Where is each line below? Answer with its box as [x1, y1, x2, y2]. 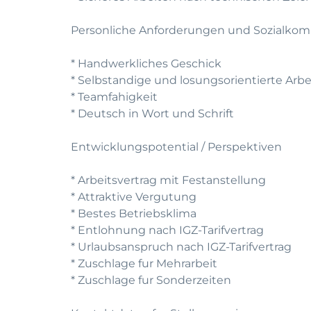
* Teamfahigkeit [71, 90, 158, 103]
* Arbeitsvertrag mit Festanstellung [71, 174, 266, 187]
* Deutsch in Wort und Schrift [71, 107, 234, 120]
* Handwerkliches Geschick [71, 57, 221, 70]
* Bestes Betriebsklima [71, 207, 196, 220]
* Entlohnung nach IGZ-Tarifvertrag [71, 224, 264, 237]
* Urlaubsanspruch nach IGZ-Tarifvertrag [71, 240, 292, 253]
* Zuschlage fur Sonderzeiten [71, 274, 231, 287]
